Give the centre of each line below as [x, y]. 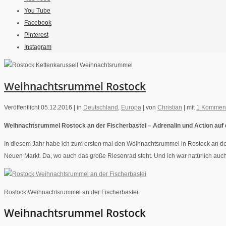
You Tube [37, 11]
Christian [170, 108]
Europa [131, 108]
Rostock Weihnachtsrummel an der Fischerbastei [71, 192]
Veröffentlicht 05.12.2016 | [40, 108]
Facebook [38, 23]
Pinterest [36, 35]
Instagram [38, 47]
